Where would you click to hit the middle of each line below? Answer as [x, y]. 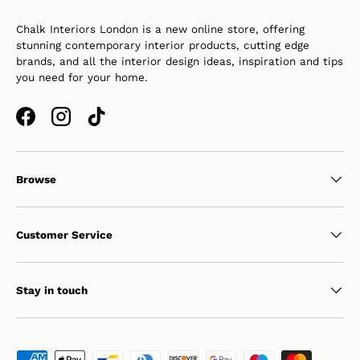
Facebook [50, 123]
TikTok [112, 123]
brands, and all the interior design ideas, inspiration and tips [180, 61]
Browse [36, 179]
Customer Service [64, 234]
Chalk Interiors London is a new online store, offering [160, 29]
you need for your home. [82, 78]
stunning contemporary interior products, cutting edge [163, 45]
